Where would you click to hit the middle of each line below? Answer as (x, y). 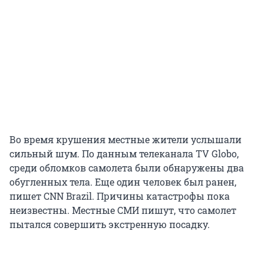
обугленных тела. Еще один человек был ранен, (123, 182)
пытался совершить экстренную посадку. (110, 225)
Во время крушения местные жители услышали (126, 140)
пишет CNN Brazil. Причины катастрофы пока (120, 196)
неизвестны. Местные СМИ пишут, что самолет (123, 210)
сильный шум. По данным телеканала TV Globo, (124, 154)
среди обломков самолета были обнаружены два (127, 168)
